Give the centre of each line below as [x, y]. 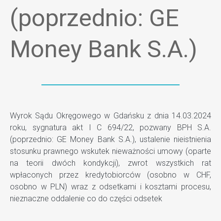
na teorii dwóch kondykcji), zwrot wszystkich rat [110, 163]
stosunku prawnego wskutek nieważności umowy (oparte [110, 151]
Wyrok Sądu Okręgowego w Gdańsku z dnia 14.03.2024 [110, 116]
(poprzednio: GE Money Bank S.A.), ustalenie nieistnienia [110, 139]
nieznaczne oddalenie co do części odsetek [86, 199]
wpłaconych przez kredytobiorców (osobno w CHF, [110, 175]
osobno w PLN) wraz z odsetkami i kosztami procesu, [110, 187]
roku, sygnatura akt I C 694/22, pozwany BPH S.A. [110, 128]
